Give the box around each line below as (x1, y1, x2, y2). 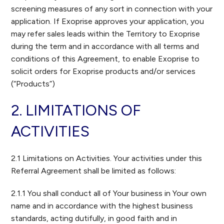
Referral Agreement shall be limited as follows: (11, 166, 176, 175)
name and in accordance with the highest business (11, 201, 193, 210)
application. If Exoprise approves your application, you (11, 16, 204, 26)
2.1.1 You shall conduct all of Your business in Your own (11, 188, 207, 198)
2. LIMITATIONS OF (11, 101, 141, 119)
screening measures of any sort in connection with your (11, 4, 213, 13)
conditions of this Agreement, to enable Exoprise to (11, 54, 200, 63)
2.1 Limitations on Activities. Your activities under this (11, 153, 202, 163)
